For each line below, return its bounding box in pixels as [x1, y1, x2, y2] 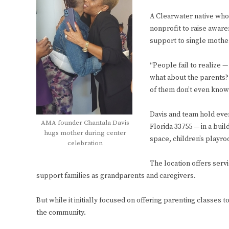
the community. [36, 208, 86, 218]
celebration [67, 139, 103, 148]
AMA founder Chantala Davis [40, 119, 129, 127]
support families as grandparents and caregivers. [36, 171, 196, 181]
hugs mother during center [43, 129, 126, 138]
